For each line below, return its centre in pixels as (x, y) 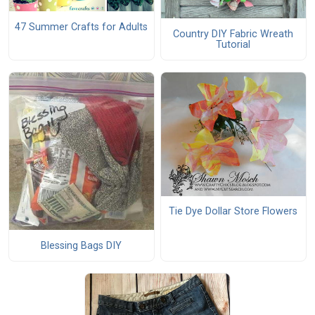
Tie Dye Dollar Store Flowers (233, 211)
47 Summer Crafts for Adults (82, 27)
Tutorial (233, 44)
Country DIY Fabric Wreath (233, 34)
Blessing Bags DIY (82, 245)
